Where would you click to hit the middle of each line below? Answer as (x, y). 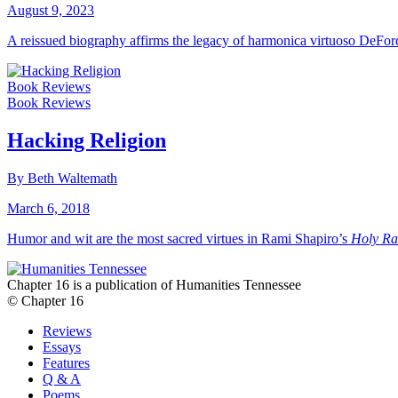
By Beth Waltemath (62, 178)
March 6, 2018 (48, 208)
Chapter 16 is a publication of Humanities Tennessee (154, 284)
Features (66, 362)
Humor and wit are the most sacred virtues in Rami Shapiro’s (179, 238)
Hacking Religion (87, 140)
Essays (62, 346)
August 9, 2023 (51, 10)
